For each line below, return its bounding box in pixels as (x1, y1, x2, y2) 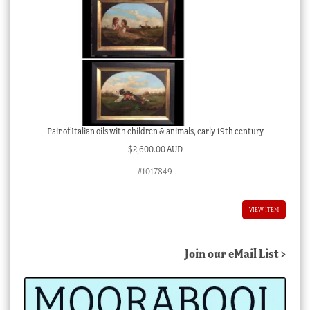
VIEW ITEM (249, 206, 280, 214)
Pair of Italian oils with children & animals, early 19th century (46, 125, 264, 136)
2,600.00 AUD (132, 144, 183, 155)
